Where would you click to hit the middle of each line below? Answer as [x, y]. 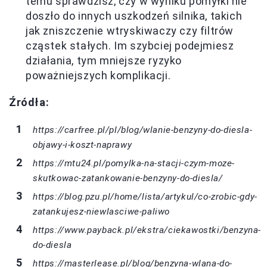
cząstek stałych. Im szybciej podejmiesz [130, 45]
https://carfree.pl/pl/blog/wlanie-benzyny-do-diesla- [143, 130]
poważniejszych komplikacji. [98, 75]
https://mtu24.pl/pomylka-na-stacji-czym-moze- [134, 163]
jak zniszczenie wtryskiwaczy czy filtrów [130, 30]
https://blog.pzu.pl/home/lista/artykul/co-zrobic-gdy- [145, 196]
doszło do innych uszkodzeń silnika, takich [134, 15]
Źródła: [29, 102]
